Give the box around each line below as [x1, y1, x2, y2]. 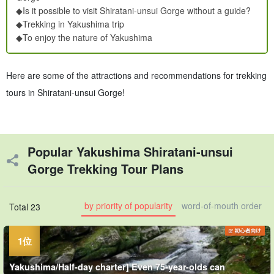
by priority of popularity [84, 199, 172, 212]
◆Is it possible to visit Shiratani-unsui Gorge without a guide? [16, 4, 251, 17]
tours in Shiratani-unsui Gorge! [6, 86, 125, 99]
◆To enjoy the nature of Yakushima [16, 31, 152, 44]
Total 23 [9, 200, 40, 213]
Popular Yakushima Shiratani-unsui [28, 143, 233, 161]
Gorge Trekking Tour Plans [28, 160, 183, 178]
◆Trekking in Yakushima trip [16, 18, 124, 31]
